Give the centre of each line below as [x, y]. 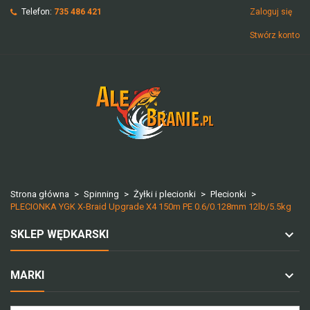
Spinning [101, 194]
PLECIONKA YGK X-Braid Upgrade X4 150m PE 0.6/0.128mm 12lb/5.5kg [151, 207]
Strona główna [40, 194]
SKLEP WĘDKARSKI [60, 234]
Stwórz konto [275, 35]
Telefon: [37, 12]
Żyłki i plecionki [165, 194]
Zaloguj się [271, 12]
